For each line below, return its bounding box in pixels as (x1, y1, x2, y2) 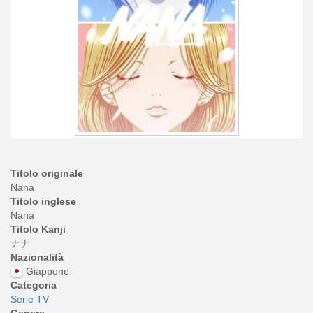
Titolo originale (10, 168, 83, 179)
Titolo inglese (10, 196, 76, 207)
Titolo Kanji (10, 224, 66, 235)
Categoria (10, 279, 57, 291)
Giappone (26, 265, 69, 277)
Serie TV (10, 293, 49, 305)
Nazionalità (10, 252, 64, 263)
